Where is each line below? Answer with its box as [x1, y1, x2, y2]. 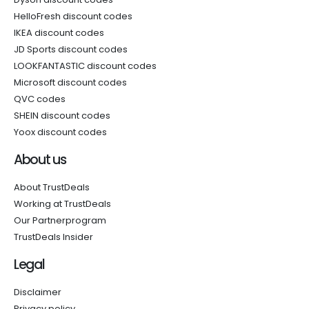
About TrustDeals [14, 181, 90, 194]
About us [14, 150, 66, 169]
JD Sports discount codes [14, 43, 128, 56]
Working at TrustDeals [14, 197, 111, 210]
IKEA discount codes [14, 26, 104, 39]
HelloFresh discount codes [14, 10, 132, 23]
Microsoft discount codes [14, 76, 127, 89]
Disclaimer [14, 286, 61, 299]
